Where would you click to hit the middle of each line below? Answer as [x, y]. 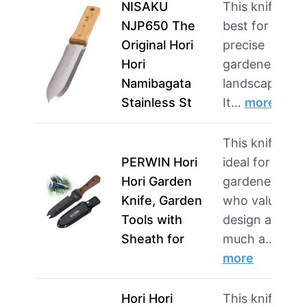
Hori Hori [147, 298]
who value [252, 200]
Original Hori [157, 45]
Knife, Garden [162, 200]
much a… [249, 238]
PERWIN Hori [159, 162]
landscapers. [259, 83]
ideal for [246, 162]
